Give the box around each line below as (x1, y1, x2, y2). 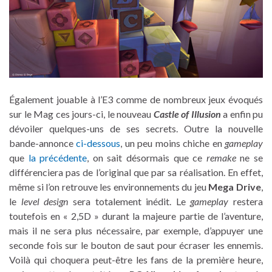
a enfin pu (220, 107, 263, 120)
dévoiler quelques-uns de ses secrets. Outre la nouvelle (9, 122, 263, 134)
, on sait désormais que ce (87, 151, 206, 163)
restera (228, 195, 263, 207)
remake (206, 151, 240, 163)
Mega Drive (208, 180, 262, 192)
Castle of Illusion (153, 107, 221, 120)
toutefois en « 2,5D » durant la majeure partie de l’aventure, (9, 209, 263, 222)
